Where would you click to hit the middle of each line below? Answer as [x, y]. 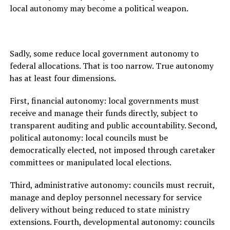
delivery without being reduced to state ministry [99, 210]
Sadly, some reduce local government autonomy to [104, 54]
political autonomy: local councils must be [89, 138]
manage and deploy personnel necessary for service [106, 197]
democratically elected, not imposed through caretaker [112, 150]
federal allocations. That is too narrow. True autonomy [111, 66]
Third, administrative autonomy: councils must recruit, [112, 185]
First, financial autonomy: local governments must [104, 101]
